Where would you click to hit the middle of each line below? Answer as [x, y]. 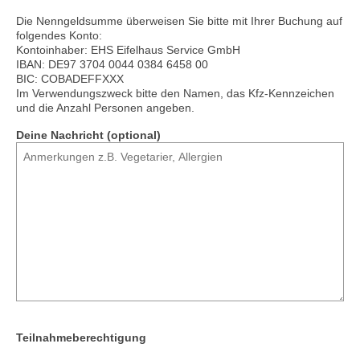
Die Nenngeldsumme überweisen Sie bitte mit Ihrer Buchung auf [179, 20]
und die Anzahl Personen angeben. [105, 107]
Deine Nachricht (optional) [88, 135]
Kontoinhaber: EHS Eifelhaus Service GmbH [128, 49]
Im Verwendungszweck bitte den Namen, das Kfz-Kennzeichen [175, 93]
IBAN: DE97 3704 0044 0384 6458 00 [112, 64]
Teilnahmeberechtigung [81, 337]
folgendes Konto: [59, 35]
